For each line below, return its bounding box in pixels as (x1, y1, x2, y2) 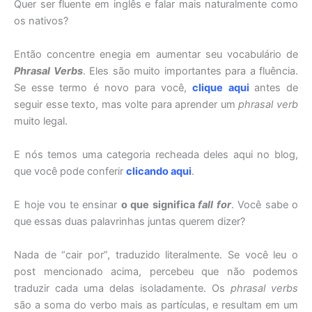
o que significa (120, 198, 198, 211)
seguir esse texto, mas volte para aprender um (14, 98, 239, 111)
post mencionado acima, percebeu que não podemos (14, 265, 298, 278)
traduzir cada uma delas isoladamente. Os (14, 281, 231, 295)
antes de (253, 81, 299, 95)
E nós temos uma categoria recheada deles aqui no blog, (14, 148, 298, 162)
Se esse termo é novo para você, (14, 81, 193, 95)
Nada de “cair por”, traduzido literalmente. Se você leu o (14, 248, 298, 261)
